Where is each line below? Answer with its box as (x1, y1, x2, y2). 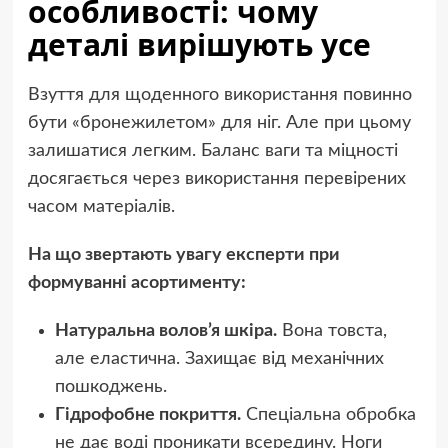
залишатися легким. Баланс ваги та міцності (27, 142, 398, 161)
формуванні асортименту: (27, 274, 246, 293)
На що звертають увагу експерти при (27, 246, 340, 265)
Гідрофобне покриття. (54, 406, 241, 425)
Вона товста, (276, 322, 387, 341)
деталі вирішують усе (27, 24, 371, 66)
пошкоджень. (54, 378, 167, 397)
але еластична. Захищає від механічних (54, 350, 384, 369)
